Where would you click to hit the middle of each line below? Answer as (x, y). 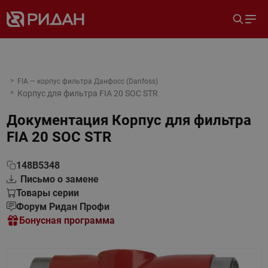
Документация (57, 120)
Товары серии (47, 193)
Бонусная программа (67, 220)
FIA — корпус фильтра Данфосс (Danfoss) (87, 81)
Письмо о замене (59, 179)
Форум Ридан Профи (63, 207)
